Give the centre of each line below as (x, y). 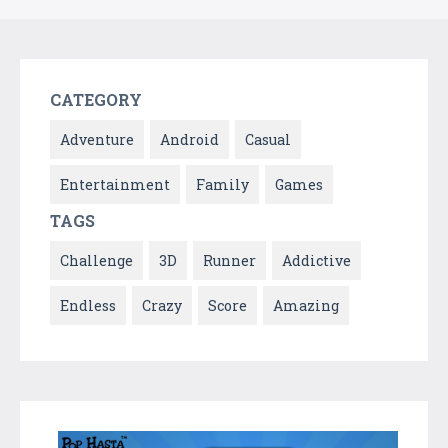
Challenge (96, 260)
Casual (268, 139)
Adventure (97, 139)
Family (222, 184)
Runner (229, 260)
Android (189, 139)
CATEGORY (96, 99)
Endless (88, 305)
